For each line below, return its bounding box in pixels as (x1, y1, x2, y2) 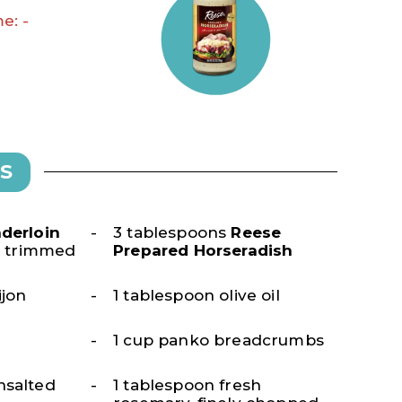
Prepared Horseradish (113, 240, 293, 259)
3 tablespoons (113, 223, 232, 241)
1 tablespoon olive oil (113, 285, 280, 304)
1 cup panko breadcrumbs (113, 330, 324, 349)
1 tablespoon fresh (113, 375, 262, 394)
